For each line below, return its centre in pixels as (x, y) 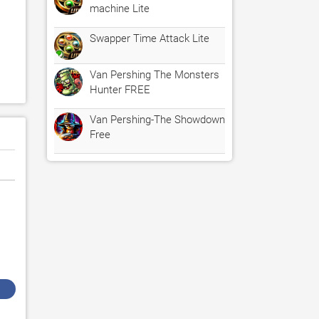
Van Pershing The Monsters (155, 75)
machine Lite (120, 9)
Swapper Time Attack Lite (150, 38)
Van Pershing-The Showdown (157, 120)
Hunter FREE (120, 90)
